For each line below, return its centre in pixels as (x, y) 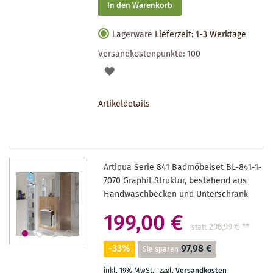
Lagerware (133, 34)
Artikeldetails (124, 104)
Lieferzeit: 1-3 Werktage (201, 34)
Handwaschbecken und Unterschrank (176, 194)
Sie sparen (161, 249)
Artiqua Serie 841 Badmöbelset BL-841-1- (183, 167)
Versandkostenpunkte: (143, 54)
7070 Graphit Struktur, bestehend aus (175, 181)
